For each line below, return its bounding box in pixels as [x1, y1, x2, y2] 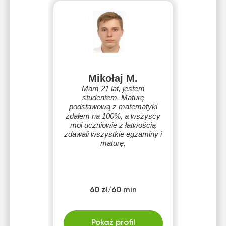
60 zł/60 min [89, 186, 137, 194]
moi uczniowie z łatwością [70, 121, 156, 129]
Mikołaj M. [88, 73, 138, 84]
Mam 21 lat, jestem [81, 84, 145, 93]
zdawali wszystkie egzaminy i [64, 130, 162, 138]
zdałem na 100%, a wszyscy [66, 111, 160, 120]
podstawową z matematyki [69, 102, 157, 111]
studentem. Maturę [82, 93, 144, 102]
